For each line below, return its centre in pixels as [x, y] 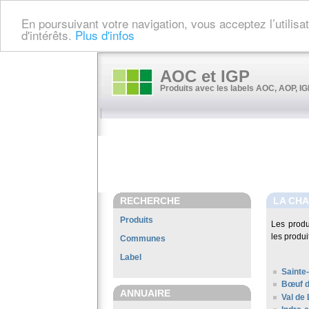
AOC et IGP [205, 76]
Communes [143, 239]
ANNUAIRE [145, 293]
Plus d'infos [105, 34]
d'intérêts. [48, 34]
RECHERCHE [150, 201]
